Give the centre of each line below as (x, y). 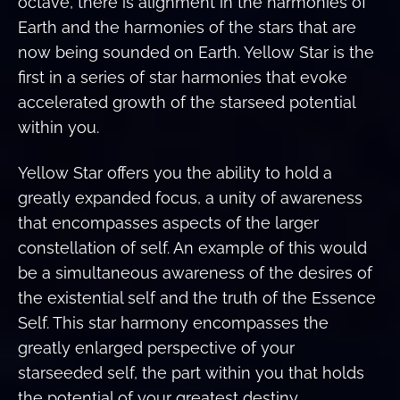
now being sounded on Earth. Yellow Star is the (196, 53)
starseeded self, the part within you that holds (191, 372)
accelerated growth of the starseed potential (187, 103)
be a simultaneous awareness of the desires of (195, 272)
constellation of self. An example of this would (192, 247)
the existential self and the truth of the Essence (197, 297)
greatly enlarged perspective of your (156, 347)
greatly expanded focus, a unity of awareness (190, 197)
